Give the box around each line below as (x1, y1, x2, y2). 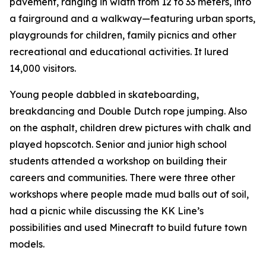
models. (9, 238, 45, 250)
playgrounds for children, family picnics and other (9, 29, 236, 41)
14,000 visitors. (9, 62, 76, 74)
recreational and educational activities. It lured (9, 46, 229, 58)
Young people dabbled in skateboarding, (9, 88, 199, 100)
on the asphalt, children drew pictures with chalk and (9, 122, 251, 134)
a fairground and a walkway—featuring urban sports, (9, 12, 255, 24)
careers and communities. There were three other (9, 172, 235, 183)
